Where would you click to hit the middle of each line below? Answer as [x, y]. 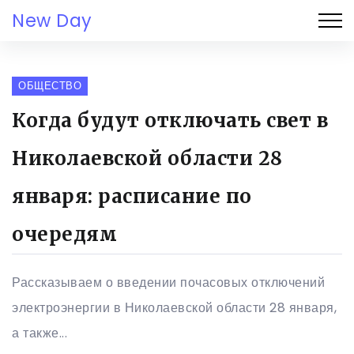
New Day [52, 21]
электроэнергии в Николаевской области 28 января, [174, 308]
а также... [40, 333]
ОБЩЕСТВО [50, 86]
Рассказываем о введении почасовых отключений [168, 282]
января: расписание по [132, 196]
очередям [64, 234]
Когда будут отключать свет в [170, 121]
